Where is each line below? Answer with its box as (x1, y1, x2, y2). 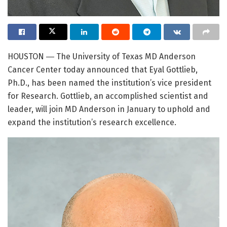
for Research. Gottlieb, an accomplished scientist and (8, 91, 208, 101)
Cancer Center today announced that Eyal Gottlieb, (8, 65, 198, 75)
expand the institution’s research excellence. (8, 118, 176, 128)
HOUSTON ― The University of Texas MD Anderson (8, 52, 196, 62)
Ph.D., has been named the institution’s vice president (8, 78, 211, 88)
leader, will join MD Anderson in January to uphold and (8, 104, 210, 115)
